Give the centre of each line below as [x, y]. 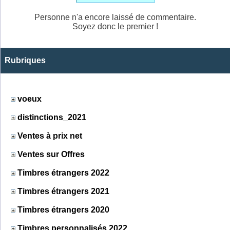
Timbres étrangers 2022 [63, 172]
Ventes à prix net [50, 136]
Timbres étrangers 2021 [63, 191]
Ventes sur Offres [51, 154]
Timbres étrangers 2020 [63, 209]
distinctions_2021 [52, 117]
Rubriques [25, 60]
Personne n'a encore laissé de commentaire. [116, 17]
